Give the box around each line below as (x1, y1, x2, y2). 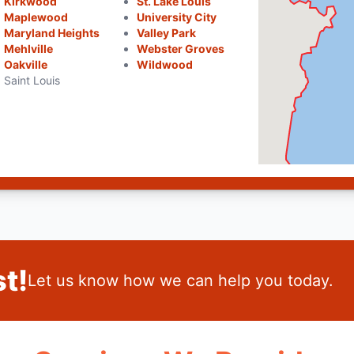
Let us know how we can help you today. (27, 271, 333, 290)
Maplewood (4, 10, 69, 24)
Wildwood (136, 58, 193, 71)
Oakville (4, 58, 48, 71)
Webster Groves (136, 42, 224, 55)
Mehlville (4, 42, 54, 55)
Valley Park (136, 26, 196, 40)
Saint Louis (4, 73, 61, 87)
